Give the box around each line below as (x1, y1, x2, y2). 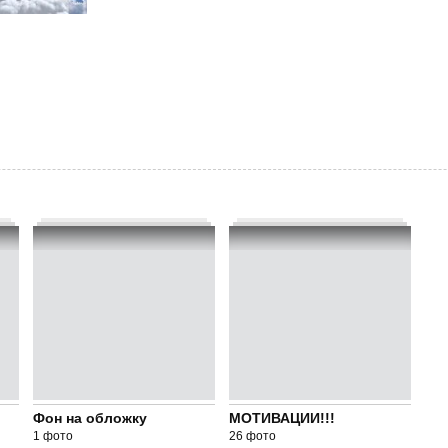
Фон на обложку (32, 410, 147, 426)
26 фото (228, 429, 276, 443)
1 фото (32, 429, 73, 443)
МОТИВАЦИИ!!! (228, 410, 335, 426)
